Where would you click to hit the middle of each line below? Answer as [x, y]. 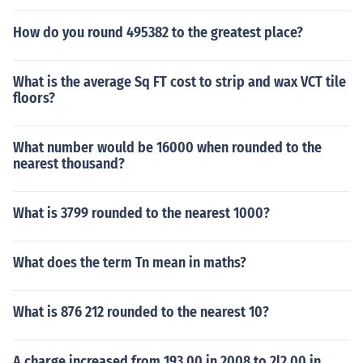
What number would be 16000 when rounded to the [167, 147]
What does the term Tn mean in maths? [130, 263]
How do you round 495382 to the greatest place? [158, 32]
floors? [34, 98]
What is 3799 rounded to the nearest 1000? [141, 213]
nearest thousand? [69, 164]
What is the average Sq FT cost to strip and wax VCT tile [179, 82]
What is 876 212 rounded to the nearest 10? [141, 312]
